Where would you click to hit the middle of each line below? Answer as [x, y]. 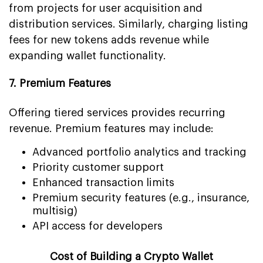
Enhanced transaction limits [103, 182]
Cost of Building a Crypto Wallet [131, 256]
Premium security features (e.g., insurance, [141, 198]
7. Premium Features [60, 83]
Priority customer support [98, 167]
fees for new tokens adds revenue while [109, 40]
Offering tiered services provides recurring [117, 112]
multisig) [55, 210]
